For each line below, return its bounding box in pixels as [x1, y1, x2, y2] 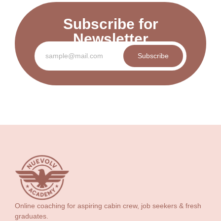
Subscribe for [63, 16, 158, 33]
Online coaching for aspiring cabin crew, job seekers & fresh [15, 201, 201, 210]
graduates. [15, 212, 48, 220]
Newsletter [73, 31, 148, 47]
